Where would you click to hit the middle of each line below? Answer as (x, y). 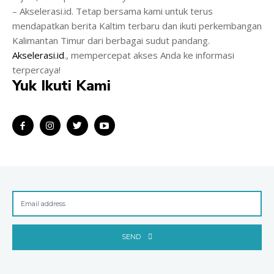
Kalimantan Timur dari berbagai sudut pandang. (111, 40)
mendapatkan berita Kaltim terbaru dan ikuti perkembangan (137, 25)
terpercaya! (36, 69)
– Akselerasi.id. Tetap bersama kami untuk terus (113, 11)
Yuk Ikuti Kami (61, 85)
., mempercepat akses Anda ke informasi (149, 55)
